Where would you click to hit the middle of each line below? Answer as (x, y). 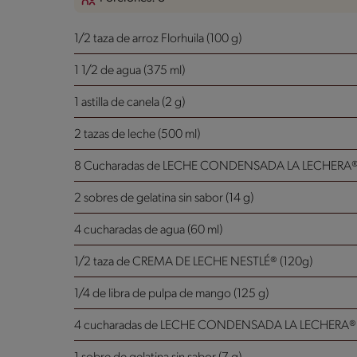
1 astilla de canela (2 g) (129, 102)
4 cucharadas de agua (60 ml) (148, 230)
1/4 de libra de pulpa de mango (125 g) (171, 294)
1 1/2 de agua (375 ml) (129, 71)
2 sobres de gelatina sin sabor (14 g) (164, 198)
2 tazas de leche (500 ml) (137, 134)
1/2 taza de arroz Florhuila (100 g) (158, 39)
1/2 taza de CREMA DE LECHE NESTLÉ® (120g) (193, 262)
